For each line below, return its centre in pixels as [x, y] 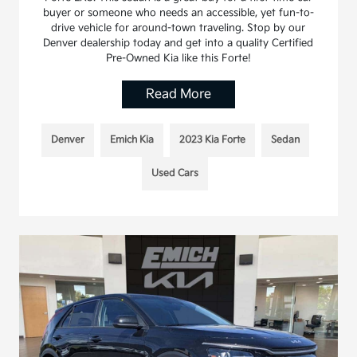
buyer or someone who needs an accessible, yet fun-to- [178, 13]
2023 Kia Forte [212, 140]
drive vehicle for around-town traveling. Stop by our [178, 28]
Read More [178, 95]
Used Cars [175, 174]
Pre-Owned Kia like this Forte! [178, 59]
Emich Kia [131, 140]
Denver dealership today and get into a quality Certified [178, 43]
